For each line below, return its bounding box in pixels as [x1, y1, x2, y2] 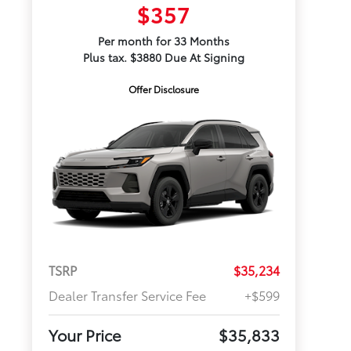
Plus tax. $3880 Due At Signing [83, 49, 245, 65]
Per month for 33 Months [98, 33, 230, 49]
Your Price [48, 324, 121, 346]
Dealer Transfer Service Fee [48, 286, 206, 305]
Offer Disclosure [128, 82, 200, 96]
